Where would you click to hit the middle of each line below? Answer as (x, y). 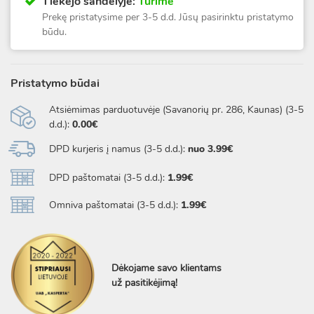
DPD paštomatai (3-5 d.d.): (108, 177)
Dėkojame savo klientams (166, 268)
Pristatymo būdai (55, 83)
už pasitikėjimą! (144, 283)
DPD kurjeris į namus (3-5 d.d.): (118, 149)
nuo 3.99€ (210, 149)
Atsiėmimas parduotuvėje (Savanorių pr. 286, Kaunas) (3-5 (176, 110)
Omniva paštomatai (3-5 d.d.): (115, 205)
